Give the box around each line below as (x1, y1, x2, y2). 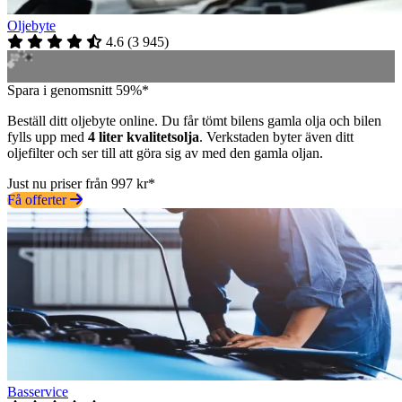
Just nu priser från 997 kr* (7, 175, 155, 191)
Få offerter (7, 191, 70, 207)
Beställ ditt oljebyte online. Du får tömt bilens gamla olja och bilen (7, 112, 381, 128)
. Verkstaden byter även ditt (199, 128, 354, 144)
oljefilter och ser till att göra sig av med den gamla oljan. (7, 144, 323, 161)
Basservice (7, 383, 68, 399)
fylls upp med (7, 128, 88, 144)
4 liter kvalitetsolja (88, 128, 199, 144)
